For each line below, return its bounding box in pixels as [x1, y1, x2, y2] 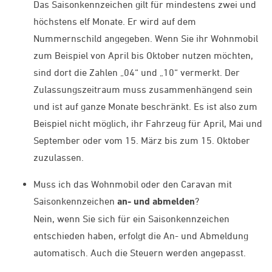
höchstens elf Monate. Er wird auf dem [33, 16, 196, 27]
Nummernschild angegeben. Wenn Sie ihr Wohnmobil [33, 33, 258, 44]
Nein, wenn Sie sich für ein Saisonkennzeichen [33, 213, 229, 225]
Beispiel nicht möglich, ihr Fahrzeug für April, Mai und [33, 118, 262, 129]
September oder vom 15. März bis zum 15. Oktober [33, 135, 250, 146]
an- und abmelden [117, 195, 195, 208]
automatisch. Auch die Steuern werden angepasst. [33, 247, 246, 259]
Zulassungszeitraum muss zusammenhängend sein [33, 84, 253, 95]
